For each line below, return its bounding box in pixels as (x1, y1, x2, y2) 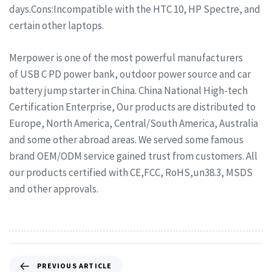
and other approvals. (9, 182, 98, 195)
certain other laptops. (9, 19, 104, 33)
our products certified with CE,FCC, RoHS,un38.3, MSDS (9, 165, 253, 179)
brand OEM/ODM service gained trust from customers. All (9, 149, 257, 163)
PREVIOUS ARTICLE (37, 261, 112, 271)
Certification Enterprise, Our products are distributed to (9, 100, 256, 114)
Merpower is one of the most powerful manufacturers (9, 50, 243, 64)
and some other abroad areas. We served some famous (9, 132, 243, 146)
